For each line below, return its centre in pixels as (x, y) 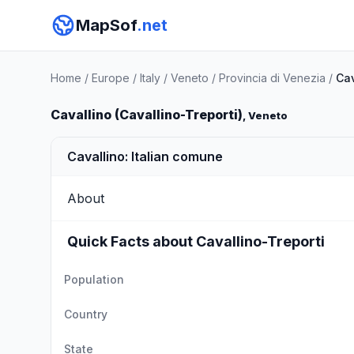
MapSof (106, 25)
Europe (111, 78)
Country (86, 314)
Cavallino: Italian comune (145, 156)
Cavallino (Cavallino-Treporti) (147, 115)
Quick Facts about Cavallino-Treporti (196, 241)
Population (94, 279)
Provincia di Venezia (272, 78)
